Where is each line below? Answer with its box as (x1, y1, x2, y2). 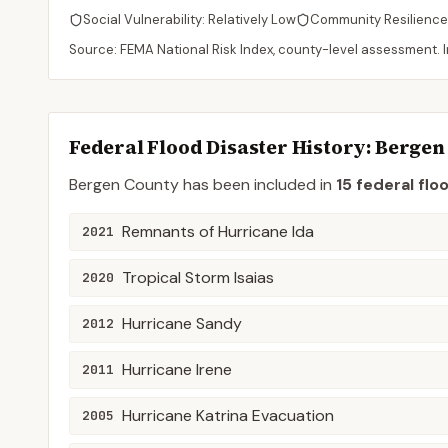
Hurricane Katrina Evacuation (122, 405, 334, 426)
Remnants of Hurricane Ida (122, 221, 314, 242)
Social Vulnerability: (83, 11, 208, 28)
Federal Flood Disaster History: (69, 134, 375, 160)
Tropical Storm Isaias (122, 267, 274, 288)
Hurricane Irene (122, 359, 232, 380)
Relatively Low (208, 11, 296, 28)
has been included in (179, 174, 332, 195)
